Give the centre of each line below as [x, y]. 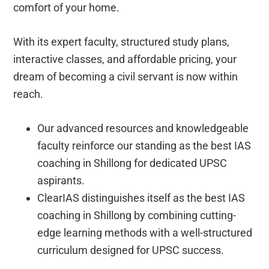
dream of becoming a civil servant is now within [126, 76]
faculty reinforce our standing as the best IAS [144, 145]
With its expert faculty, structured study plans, [122, 41]
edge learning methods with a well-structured [145, 232]
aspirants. [61, 180]
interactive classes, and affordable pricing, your [125, 59]
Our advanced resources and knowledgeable [143, 128]
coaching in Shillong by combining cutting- [137, 215]
